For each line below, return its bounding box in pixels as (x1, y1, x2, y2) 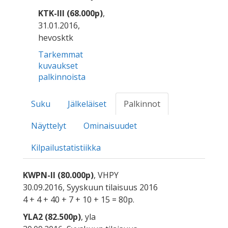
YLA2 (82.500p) (23, 211, 81, 222)
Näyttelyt (31, 120, 66, 131)
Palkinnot (124, 98, 160, 109)
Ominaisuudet (83, 120, 137, 131)
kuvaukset (38, 60, 78, 71)
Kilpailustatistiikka (31, 142, 101, 153)
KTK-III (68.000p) (38, 8, 103, 19)
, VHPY (94, 169, 119, 181)
